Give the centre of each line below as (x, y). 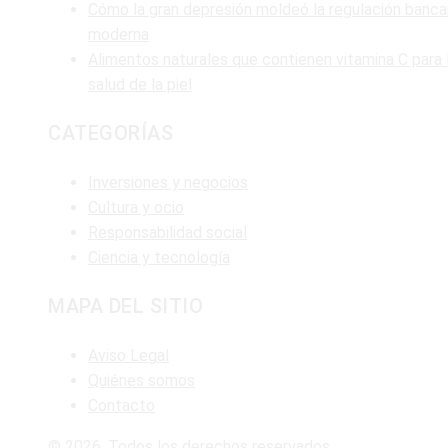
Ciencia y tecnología (159, 257)
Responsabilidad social (167, 232)
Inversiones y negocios (168, 182)
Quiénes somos (141, 380)
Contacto (121, 405)
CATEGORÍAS (110, 133)
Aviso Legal (128, 355)
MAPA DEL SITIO (125, 306)
